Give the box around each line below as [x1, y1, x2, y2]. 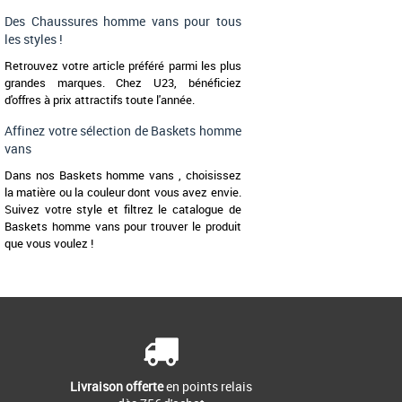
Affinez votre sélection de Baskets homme [4, 122, 241, 140]
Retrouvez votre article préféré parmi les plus [4, 57, 241, 74]
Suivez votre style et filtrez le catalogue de [4, 201, 241, 218]
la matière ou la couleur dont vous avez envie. [4, 184, 241, 201]
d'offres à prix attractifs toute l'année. [4, 92, 195, 109]
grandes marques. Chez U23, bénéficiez [4, 74, 241, 92]
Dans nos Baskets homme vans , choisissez [4, 167, 241, 184]
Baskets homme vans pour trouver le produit [4, 218, 241, 235]
